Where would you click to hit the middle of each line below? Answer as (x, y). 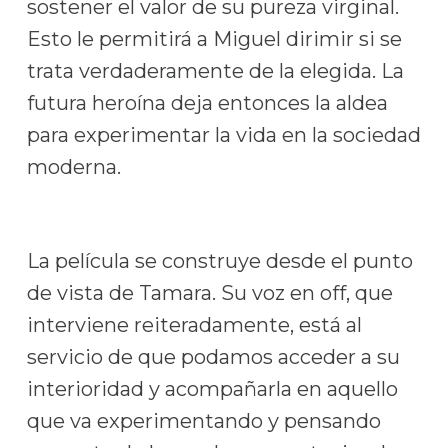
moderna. (73, 167)
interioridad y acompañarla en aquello (212, 389)
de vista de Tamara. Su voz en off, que (209, 293)
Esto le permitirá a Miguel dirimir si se (214, 39)
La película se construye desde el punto (219, 261)
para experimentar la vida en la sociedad (223, 135)
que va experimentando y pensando (203, 421)
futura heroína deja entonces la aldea (207, 103)
